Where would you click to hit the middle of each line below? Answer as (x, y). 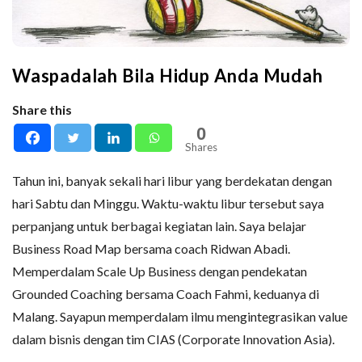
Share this (42, 109)
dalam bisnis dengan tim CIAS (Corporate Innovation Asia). (173, 339)
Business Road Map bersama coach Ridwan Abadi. (151, 248)
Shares (201, 147)
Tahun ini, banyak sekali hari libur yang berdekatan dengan (172, 180)
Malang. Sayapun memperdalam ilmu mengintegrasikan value (180, 316)
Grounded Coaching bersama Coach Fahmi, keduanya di (166, 293)
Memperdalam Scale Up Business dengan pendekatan (160, 271)
